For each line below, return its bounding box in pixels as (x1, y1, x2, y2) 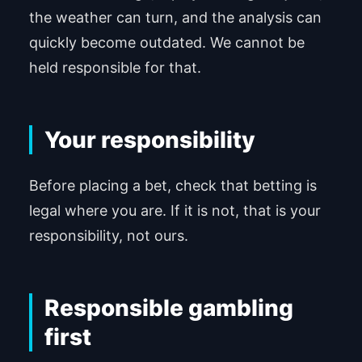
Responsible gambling (44, 293, 293, 322)
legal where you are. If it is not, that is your (28, 201, 321, 219)
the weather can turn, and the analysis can (28, 9, 322, 27)
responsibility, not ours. (28, 226, 188, 244)
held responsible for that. (28, 59, 201, 77)
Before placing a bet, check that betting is (28, 176, 317, 194)
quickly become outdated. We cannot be (28, 34, 305, 52)
